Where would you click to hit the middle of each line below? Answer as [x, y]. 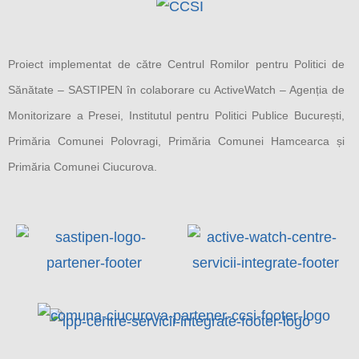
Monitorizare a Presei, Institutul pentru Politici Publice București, [176, 115]
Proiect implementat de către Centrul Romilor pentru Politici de [176, 64]
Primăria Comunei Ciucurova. [83, 166]
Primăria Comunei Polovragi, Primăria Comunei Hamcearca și [176, 141]
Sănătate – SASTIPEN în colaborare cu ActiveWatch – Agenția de [176, 89]
